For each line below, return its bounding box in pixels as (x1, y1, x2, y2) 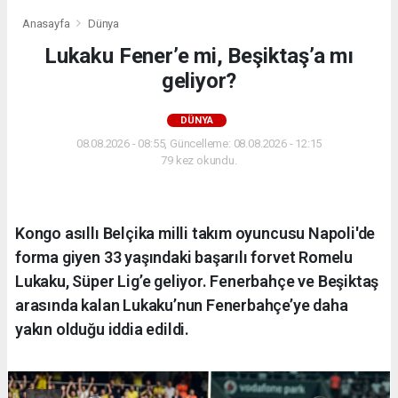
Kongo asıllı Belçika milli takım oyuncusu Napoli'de (15, 224, 376, 243)
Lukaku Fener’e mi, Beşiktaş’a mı (44, 44, 354, 69)
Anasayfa (22, 17, 73, 31)
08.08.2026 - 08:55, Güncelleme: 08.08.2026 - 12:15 (76, 137, 322, 151)
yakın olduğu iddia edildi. (15, 320, 190, 339)
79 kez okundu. (161, 154, 237, 168)
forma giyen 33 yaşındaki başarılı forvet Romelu (15, 248, 353, 267)
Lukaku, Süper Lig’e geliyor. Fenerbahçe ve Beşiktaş (15, 272, 379, 291)
